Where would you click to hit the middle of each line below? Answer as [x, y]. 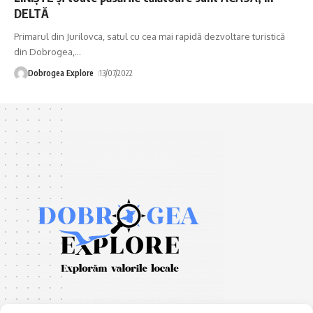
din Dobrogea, [44, 51]
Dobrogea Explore [61, 73]
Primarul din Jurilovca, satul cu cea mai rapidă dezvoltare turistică [150, 36]
